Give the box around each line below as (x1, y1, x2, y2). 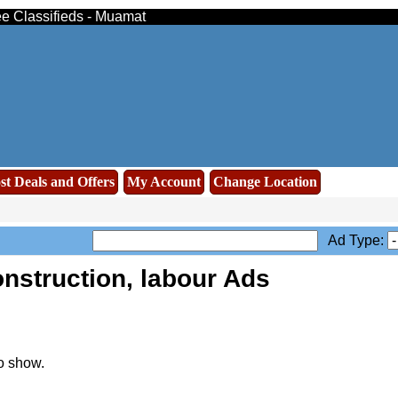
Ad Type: (317, 233, 387, 248)
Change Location (213, 174, 317, 189)
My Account (127, 174, 201, 189)
